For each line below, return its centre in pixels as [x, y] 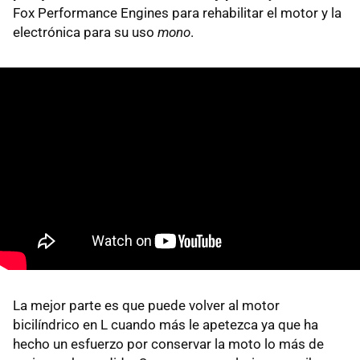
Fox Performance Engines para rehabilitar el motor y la [177, 13]
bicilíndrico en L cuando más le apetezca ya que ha [166, 325]
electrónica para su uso [85, 33]
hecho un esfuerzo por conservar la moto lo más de [168, 344]
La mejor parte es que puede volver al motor [146, 306]
